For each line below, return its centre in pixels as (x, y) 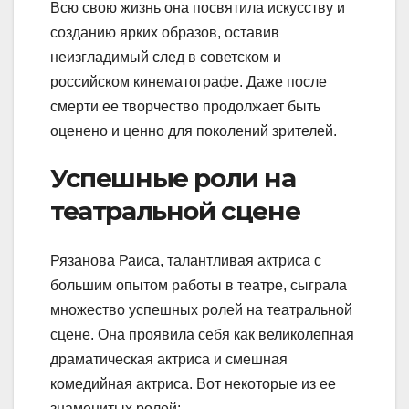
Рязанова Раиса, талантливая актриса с (186, 260)
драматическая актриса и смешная (169, 359)
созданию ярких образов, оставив (165, 33)
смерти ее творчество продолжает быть (185, 107)
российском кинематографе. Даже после (189, 82)
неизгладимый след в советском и (166, 58)
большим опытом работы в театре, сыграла (199, 285)
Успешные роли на (173, 178)
